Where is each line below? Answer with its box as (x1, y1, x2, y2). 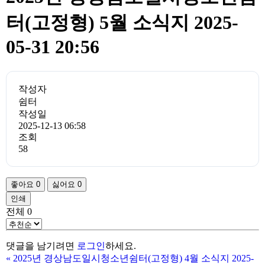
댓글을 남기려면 (6, 240, 77, 251)
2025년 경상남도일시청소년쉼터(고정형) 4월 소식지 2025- (13, 253, 254, 263)
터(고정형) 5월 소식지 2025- (6, 12, 238, 34)
